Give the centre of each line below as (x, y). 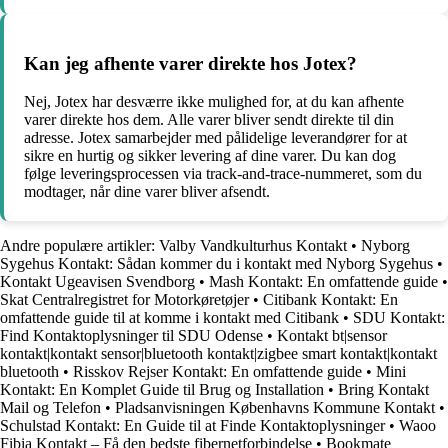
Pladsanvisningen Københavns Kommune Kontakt (275, 408)
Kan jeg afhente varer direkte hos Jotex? (190, 63)
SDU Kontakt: (399, 318)
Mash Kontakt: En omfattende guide (323, 282)
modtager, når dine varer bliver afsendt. (147, 192)
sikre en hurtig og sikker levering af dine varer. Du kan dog (210, 156)
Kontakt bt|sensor (332, 336)
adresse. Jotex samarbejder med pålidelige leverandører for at (215, 138)
